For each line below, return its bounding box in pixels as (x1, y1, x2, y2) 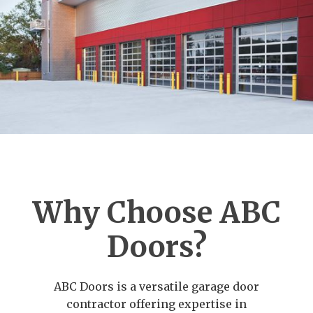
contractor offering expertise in (66, 296, 247, 311)
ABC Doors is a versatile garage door (54, 279, 259, 293)
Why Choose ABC (32, 194, 281, 231)
